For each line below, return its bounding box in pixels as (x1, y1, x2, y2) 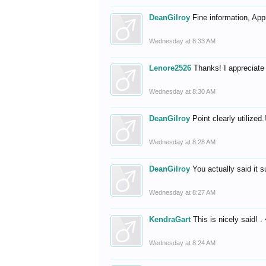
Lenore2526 (149, 64, 192, 72)
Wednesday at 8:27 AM (149, 189, 216, 196)
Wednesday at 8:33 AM (149, 37, 216, 45)
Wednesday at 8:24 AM (149, 239, 216, 246)
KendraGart (149, 215, 191, 224)
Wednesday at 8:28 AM (149, 138, 216, 145)
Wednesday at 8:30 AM (149, 88, 216, 95)
